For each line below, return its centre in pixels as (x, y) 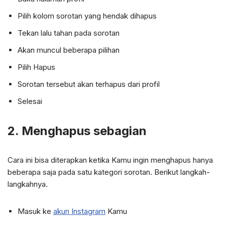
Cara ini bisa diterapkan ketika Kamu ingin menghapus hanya (110, 160)
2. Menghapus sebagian (77, 131)
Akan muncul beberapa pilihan (69, 50)
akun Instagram (79, 211)
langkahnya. (28, 184)
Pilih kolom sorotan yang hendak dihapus (87, 16)
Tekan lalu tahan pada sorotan (69, 33)
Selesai (30, 101)
